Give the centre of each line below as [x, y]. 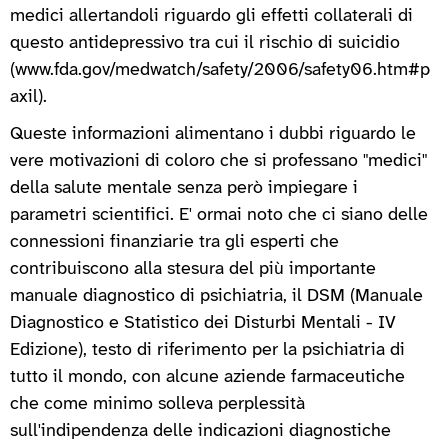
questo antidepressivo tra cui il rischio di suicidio [205, 43]
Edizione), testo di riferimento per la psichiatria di [207, 350]
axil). [28, 97]
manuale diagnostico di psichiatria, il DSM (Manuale [216, 296]
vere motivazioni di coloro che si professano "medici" [218, 161]
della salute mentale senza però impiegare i [184, 188]
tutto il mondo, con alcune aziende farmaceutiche [207, 377]
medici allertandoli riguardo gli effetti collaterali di [211, 16]
